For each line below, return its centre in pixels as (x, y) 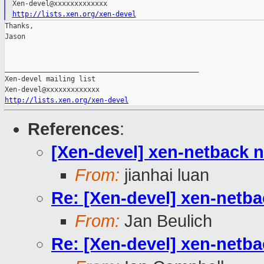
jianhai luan (164, 175)
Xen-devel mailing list (50, 79)
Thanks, (19, 26)
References (74, 129)
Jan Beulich (166, 221)
